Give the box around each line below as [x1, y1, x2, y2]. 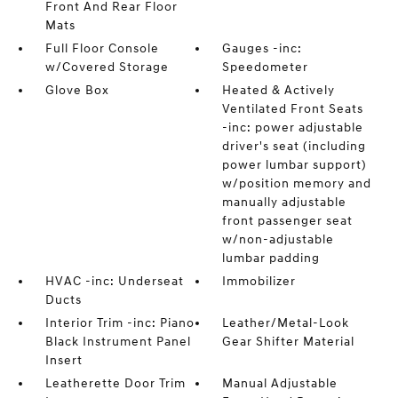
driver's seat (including [222, 139, 367, 155]
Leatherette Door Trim [44, 376, 186, 392]
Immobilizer [222, 274, 297, 290]
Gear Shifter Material [222, 334, 355, 350]
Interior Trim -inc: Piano [44, 315, 195, 331]
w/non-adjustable [222, 232, 335, 248]
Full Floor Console [44, 41, 159, 57]
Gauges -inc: [222, 41, 303, 57]
